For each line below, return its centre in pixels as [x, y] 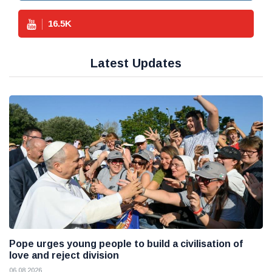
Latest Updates [136, 63]
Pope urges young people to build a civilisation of [126, 243]
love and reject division [64, 255]
